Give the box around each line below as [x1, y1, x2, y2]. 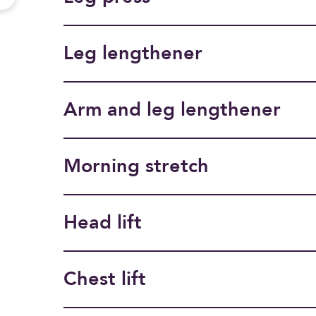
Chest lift [63, 266, 146, 293]
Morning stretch [63, 153, 209, 180]
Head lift [63, 209, 142, 236]
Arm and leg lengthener [63, 97, 281, 123]
